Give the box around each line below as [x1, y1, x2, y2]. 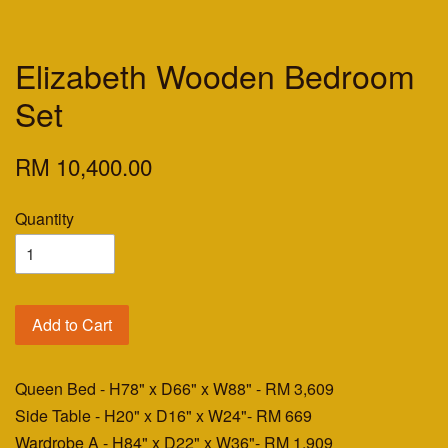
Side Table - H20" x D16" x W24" [15, 404, 247, 428]
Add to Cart [32, 313, 112, 337]
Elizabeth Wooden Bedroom [15, 52, 415, 99]
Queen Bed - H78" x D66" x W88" [15, 377, 256, 401]
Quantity [15, 207, 74, 231]
